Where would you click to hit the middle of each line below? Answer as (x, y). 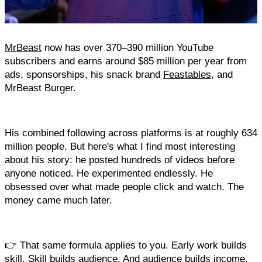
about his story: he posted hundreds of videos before (120, 159)
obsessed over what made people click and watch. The (124, 186)
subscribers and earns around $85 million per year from (126, 61)
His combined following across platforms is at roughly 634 (131, 132)
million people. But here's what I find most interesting (120, 146)
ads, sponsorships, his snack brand (84, 74)
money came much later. (58, 200)
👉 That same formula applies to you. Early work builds (126, 245)
